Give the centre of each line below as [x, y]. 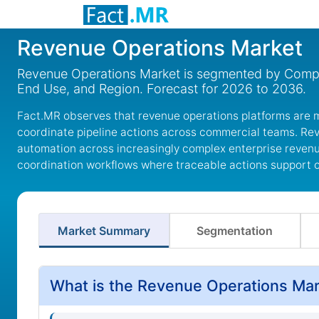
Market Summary [104, 231]
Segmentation [235, 231]
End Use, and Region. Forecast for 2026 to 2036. [162, 89]
